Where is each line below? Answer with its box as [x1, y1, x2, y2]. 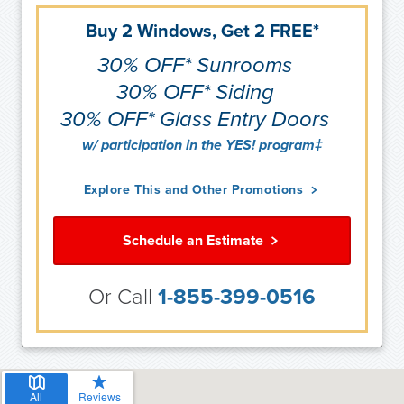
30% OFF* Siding [115, 79, 274, 106]
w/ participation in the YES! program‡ [81, 136, 323, 155]
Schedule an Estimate [123, 232, 267, 251]
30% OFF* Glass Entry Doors [60, 106, 329, 133]
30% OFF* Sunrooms [97, 52, 292, 79]
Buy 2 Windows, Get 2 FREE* [85, 20, 319, 42]
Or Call [88, 284, 158, 311]
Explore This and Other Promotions [83, 182, 308, 198]
